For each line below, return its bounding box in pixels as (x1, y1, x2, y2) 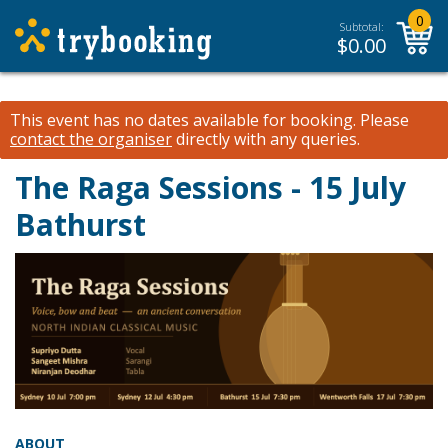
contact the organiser (10, 128, 172, 150)
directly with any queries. (172, 128, 360, 150)
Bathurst (15, 204, 146, 245)
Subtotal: (339, 19, 384, 34)
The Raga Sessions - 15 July (15, 167, 406, 208)
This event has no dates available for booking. (10, 109, 356, 131)
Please (356, 109, 409, 131)
